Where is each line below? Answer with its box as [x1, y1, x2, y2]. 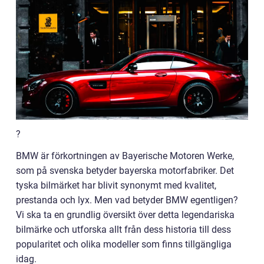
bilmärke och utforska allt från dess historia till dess [16, 224, 231, 236]
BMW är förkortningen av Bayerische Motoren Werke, [16, 150, 234, 162]
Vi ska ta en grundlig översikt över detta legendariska [16, 209, 235, 221]
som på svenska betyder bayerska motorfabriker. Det [16, 165, 234, 177]
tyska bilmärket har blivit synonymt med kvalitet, [16, 180, 216, 192]
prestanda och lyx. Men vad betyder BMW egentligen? [16, 194, 238, 206]
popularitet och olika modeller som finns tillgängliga [16, 239, 232, 250]
